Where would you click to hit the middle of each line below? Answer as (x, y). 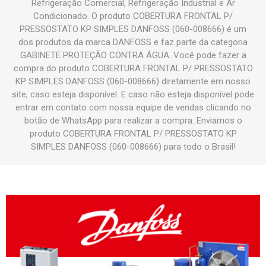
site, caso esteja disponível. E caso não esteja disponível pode (133, 95)
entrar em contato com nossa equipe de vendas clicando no (133, 108)
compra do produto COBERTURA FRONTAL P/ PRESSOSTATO (133, 69)
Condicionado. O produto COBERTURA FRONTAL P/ (133, 16)
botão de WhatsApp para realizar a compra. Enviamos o (133, 121)
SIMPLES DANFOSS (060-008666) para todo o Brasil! (133, 147)
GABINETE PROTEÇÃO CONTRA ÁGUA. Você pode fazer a (133, 56)
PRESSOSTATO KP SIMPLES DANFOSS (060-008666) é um (133, 29)
